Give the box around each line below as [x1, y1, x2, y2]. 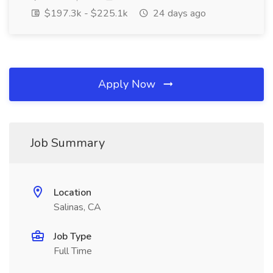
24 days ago [151, 7, 206, 20]
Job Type [54, 230, 91, 243]
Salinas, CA [54, 200, 101, 214]
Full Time [54, 244, 92, 258]
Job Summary [30, 135, 105, 151]
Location [54, 186, 91, 199]
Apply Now [98, 77, 158, 91]
